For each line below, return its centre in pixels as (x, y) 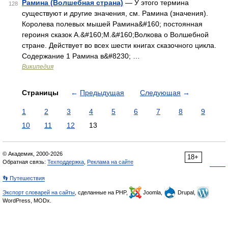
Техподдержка (66, 162)
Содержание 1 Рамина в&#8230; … (81, 56)
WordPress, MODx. (27, 201)
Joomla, (153, 192)
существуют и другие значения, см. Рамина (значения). (115, 13)
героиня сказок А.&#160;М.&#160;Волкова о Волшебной (115, 35)
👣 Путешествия (24, 178)
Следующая (160, 93)
